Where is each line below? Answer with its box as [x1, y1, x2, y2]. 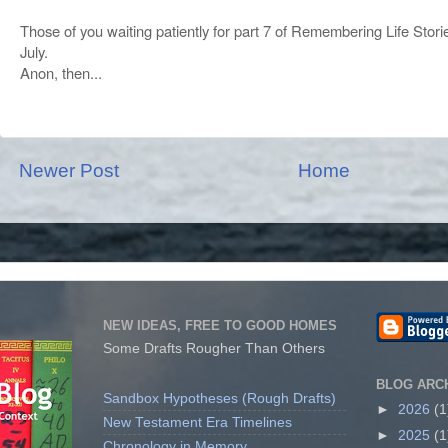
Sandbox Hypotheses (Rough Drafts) [103, 391, 336, 406]
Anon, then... [20, 61, 102, 83]
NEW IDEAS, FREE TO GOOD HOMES [103, 318, 337, 334]
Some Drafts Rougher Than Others [103, 340, 325, 356]
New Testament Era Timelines [103, 414, 292, 430]
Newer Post [19, 159, 119, 181]
